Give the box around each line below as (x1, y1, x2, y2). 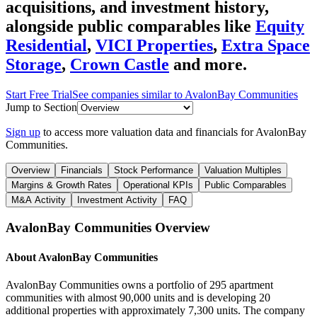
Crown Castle (70, 54, 169, 74)
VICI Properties (96, 35, 213, 54)
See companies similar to (72, 88, 185, 100)
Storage (6, 54, 62, 74)
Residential (6, 35, 87, 54)
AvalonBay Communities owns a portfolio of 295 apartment (6, 278, 273, 291)
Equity (255, 16, 304, 35)
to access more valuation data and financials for (43, 125, 255, 138)
